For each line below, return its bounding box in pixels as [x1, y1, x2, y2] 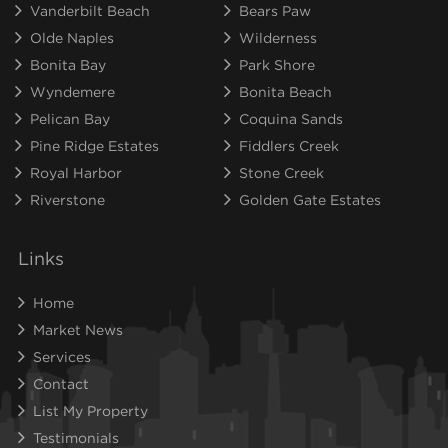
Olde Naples [30, 30, 114, 45]
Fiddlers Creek [239, 138, 339, 153]
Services [33, 349, 91, 364]
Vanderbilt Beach [30, 3, 150, 18]
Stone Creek [239, 165, 324, 180]
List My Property [33, 403, 148, 418]
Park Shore [239, 57, 315, 72]
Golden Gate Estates [239, 192, 381, 207]
